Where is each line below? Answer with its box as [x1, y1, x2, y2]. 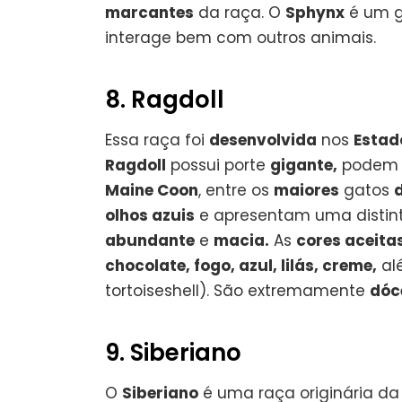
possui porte [166, 153, 270, 176]
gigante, [270, 153, 337, 176]
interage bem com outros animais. [105, 26, 376, 48]
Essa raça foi [105, 128, 209, 151]
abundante [105, 229, 195, 251]
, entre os [198, 179, 274, 201]
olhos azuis [105, 204, 195, 226]
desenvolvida [209, 128, 317, 151]
